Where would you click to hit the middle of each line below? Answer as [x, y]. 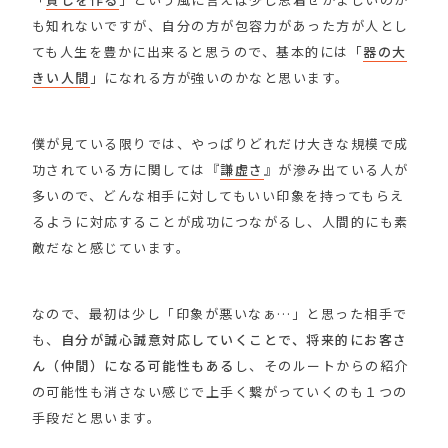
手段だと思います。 [96, 417]
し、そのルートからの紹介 [321, 365]
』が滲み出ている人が [336, 169]
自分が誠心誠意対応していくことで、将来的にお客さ [234, 339]
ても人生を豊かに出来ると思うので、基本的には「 [197, 51]
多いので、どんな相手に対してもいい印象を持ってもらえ [218, 195]
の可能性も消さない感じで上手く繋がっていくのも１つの [219, 391]
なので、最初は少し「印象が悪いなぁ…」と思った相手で [219, 313]
